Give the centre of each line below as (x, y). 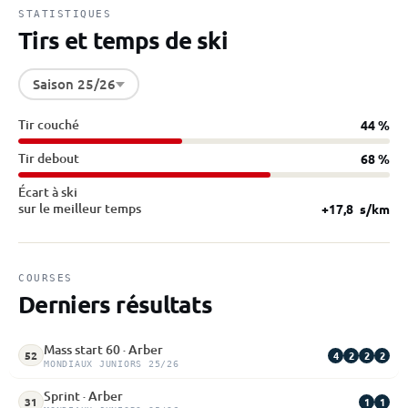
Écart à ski (48, 192)
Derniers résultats (116, 304)
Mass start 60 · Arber (103, 349)
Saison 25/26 (74, 84)
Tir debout (49, 158)
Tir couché (49, 124)
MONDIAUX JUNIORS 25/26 (112, 364)
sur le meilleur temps (80, 208)
